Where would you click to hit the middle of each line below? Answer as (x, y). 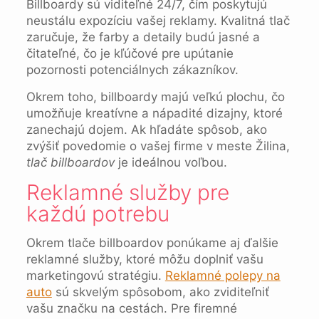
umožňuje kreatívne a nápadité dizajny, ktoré (154, 113)
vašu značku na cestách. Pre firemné (131, 308)
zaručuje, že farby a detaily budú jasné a (143, 37)
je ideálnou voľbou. (171, 162)
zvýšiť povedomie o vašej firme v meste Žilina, (158, 146)
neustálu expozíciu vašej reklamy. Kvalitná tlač (158, 21)
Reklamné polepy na (223, 276)
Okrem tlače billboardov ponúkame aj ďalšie (152, 243)
